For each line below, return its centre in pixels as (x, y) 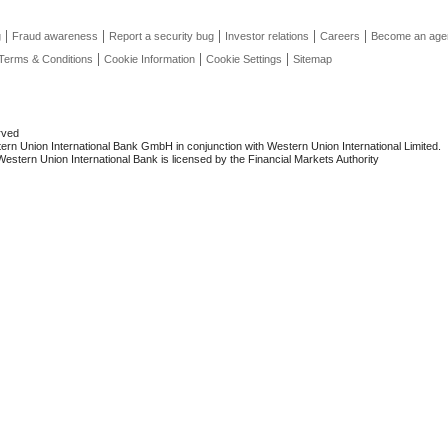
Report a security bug (161, 36)
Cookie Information (149, 59)
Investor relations (267, 36)
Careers (340, 36)
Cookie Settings (244, 59)
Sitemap (312, 59)
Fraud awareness (55, 36)
